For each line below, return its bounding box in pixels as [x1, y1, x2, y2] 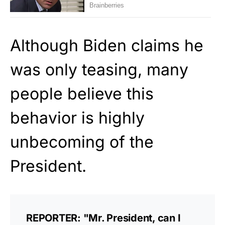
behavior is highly [10, 108, 145, 128]
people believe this [10, 84, 154, 104]
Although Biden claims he [10, 36, 203, 56]
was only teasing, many [10, 60, 188, 80]
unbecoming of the [10, 132, 154, 152]
